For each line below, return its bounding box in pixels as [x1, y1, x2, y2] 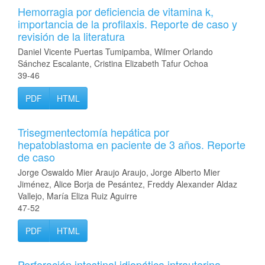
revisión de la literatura [18, 28, 125, 44]
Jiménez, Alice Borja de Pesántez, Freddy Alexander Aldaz [18, 178, 237, 190]
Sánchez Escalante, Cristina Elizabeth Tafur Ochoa [18, 57, 208, 69]
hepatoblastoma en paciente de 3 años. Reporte [18, 137, 245, 152]
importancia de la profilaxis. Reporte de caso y [18, 16, 237, 31]
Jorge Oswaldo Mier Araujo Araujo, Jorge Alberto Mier [18, 166, 220, 178]
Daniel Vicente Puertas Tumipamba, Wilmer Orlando [18, 46, 213, 57]
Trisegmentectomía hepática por [18, 124, 169, 140]
